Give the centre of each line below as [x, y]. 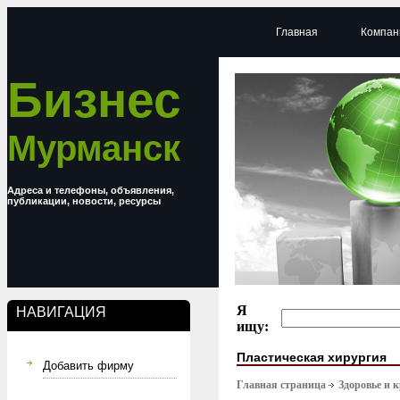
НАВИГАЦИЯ [61, 312]
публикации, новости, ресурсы [84, 201]
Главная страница [281, 385]
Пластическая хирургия [312, 357]
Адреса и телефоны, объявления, [91, 190]
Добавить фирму [88, 366]
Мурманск [94, 148]
